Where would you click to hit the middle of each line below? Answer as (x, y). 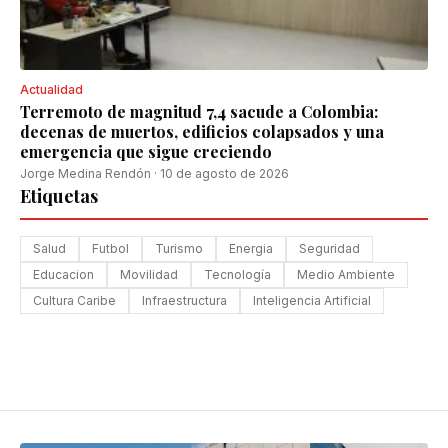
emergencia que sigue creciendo (146, 151)
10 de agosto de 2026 (224, 173)
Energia (251, 248)
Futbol (110, 248)
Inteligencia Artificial (312, 300)
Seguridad (329, 248)
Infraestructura (184, 300)
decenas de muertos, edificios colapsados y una (202, 131)
